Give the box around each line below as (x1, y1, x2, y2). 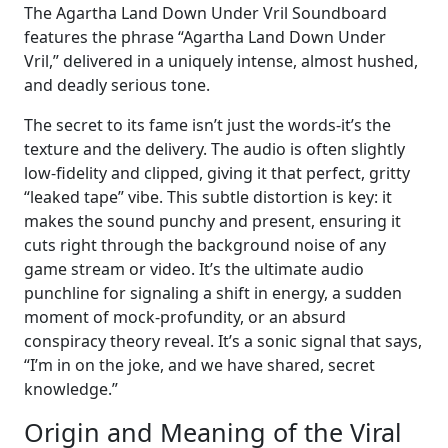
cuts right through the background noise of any (24, 234, 386, 257)
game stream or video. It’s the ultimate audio (24, 258, 364, 281)
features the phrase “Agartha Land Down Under (24, 26, 386, 49)
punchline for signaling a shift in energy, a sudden (24, 282, 402, 305)
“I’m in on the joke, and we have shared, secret (24, 354, 375, 377)
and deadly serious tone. (24, 74, 210, 97)
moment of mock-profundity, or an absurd (24, 306, 346, 329)
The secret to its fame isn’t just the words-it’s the (24, 114, 391, 137)
